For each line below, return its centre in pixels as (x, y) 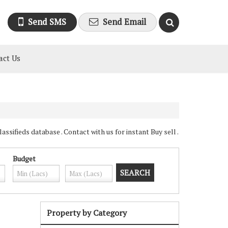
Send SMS (47, 22)
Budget (24, 159)
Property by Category (87, 213)
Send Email (124, 22)
